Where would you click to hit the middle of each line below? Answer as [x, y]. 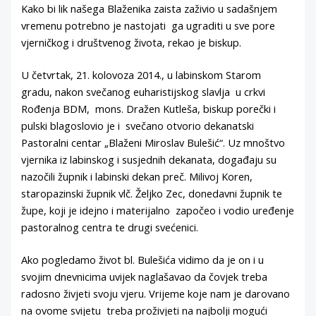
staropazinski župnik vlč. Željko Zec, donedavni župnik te [152, 194]
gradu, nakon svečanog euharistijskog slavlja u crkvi [144, 92]
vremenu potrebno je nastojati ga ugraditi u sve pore [148, 26]
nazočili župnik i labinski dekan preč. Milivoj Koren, [137, 177]
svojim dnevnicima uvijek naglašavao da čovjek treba [145, 276]
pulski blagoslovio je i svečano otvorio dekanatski [138, 126]
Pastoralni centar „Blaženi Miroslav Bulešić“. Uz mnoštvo [153, 143]
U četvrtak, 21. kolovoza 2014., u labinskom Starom [141, 75]
